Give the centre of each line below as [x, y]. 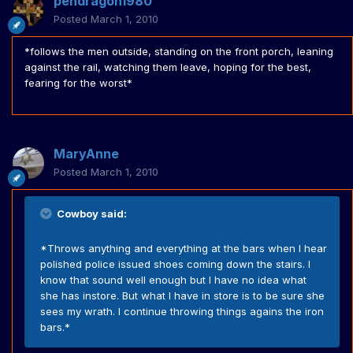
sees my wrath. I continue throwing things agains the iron [182, 312]
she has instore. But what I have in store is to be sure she [182, 296]
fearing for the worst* [78, 83]
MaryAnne [86, 154]
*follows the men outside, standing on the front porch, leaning [179, 52]
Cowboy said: [91, 214]
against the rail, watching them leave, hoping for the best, [168, 67]
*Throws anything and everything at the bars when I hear [184, 249]
